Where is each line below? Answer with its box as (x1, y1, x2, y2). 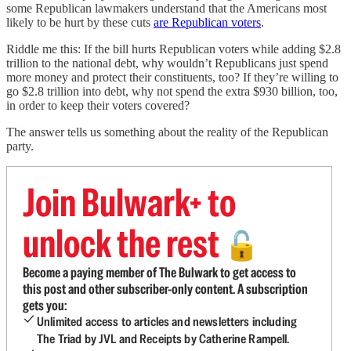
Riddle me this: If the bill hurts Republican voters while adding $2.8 (6, 42, 341, 56)
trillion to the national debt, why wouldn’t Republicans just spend (6, 56, 328, 70)
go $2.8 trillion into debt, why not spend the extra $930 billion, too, (6, 84, 338, 98)
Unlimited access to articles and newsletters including (37, 313, 298, 330)
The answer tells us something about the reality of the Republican (6, 125, 328, 139)
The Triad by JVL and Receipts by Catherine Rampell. (37, 330, 290, 347)
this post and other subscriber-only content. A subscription (23, 279, 308, 298)
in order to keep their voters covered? (6, 98, 190, 112)
